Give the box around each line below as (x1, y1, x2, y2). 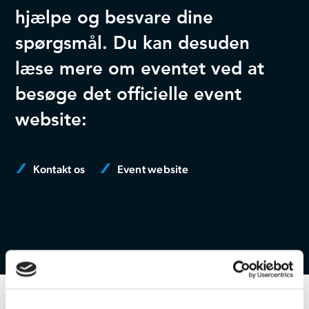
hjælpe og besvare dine (15, 7, 214, 28)
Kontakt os (30, 163, 86, 176)
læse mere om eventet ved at (15, 58, 265, 79)
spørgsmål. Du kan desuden (15, 32, 250, 54)
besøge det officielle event (15, 83, 242, 105)
